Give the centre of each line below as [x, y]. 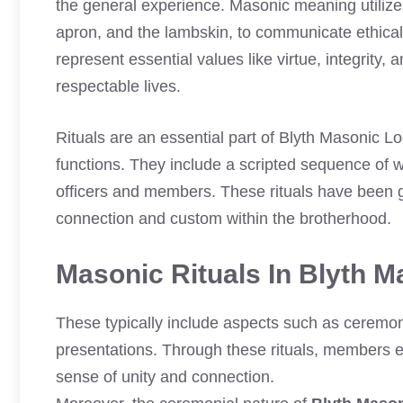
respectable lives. [118, 86]
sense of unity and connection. [165, 377]
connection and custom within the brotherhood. [224, 219]
